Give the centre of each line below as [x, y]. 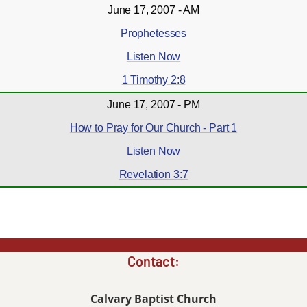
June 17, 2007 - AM [153, 10]
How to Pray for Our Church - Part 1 [153, 128]
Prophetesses [153, 33]
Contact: [153, 261]
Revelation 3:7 [153, 174]
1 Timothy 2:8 [153, 80]
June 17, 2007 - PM [153, 105]
